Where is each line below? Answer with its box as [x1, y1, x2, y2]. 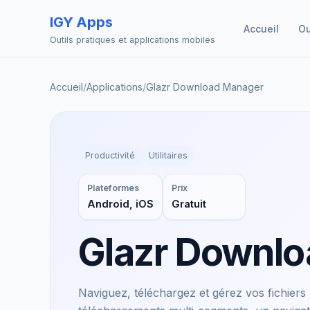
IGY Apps [50, 13, 113, 30]
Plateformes [87, 183, 139, 193]
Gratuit [172, 198, 206, 210]
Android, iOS [87, 198, 154, 210]
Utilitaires [149, 150, 188, 161]
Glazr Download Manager [146, 81, 264, 93]
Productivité [85, 150, 135, 161]
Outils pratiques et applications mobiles [50, 35, 215, 45]
